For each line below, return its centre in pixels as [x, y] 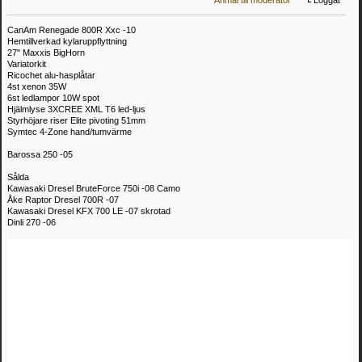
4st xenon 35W [37, 86]
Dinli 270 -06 [32, 222]
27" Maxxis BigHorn [46, 52]
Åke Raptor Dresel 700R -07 [63, 199]
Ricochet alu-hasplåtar [51, 75]
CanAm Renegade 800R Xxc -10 [72, 29]
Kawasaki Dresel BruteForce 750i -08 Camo [94, 188]
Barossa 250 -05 [40, 154]
